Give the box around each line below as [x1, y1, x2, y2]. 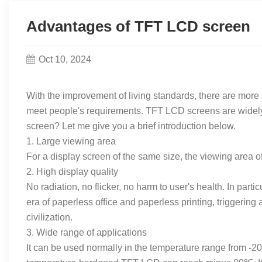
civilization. [26, 212, 73, 222]
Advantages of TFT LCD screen [26, 17, 250, 35]
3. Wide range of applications [26, 227, 147, 237]
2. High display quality [26, 166, 118, 177]
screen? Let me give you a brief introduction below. [26, 120, 236, 131]
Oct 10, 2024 [39, 54, 91, 64]
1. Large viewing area [26, 136, 116, 146]
